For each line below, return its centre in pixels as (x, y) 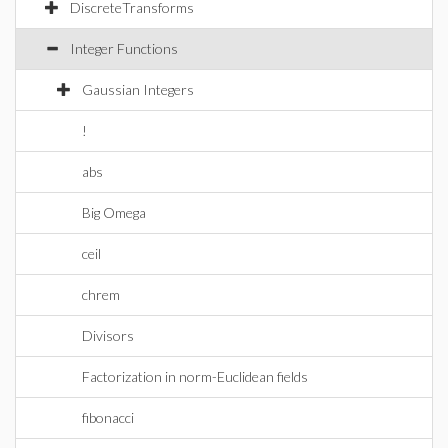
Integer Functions (124, 48)
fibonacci (108, 417)
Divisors (108, 335)
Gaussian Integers (138, 89)
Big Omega (114, 212)
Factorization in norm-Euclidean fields (195, 376)
